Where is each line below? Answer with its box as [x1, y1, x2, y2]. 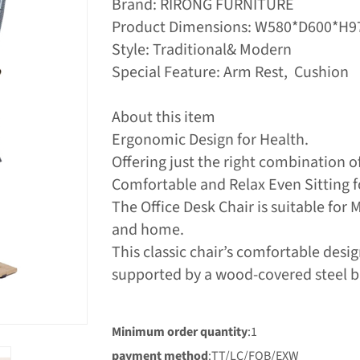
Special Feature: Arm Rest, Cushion [112, 61, 349, 84]
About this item [112, 106, 215, 129]
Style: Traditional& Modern [112, 39, 292, 61]
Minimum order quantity [112, 323, 247, 341]
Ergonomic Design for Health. [112, 129, 309, 151]
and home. [112, 219, 184, 241]
